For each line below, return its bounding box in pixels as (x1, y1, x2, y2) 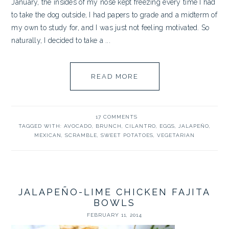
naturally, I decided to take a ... (11, 36, 110, 44)
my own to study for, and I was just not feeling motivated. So (11, 23, 210, 32)
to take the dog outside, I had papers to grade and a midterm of (11, 10, 218, 19)
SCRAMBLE (65, 132, 97, 138)
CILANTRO (125, 123, 156, 129)
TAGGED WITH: (18, 123, 64, 129)
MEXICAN (34, 132, 61, 138)
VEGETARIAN (157, 132, 195, 138)
